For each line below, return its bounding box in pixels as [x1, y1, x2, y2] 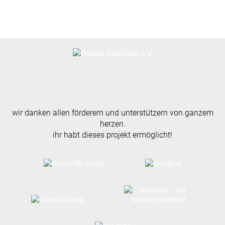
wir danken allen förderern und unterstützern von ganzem [12, 108, 213, 118]
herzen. [99, 119, 126, 129]
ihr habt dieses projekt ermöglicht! [53, 130, 172, 140]
